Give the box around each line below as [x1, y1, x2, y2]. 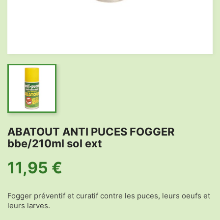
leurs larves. [7, 201, 50, 210]
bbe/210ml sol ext [7, 137, 102, 150]
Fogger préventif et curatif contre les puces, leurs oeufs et [7, 191, 210, 200]
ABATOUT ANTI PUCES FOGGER [7, 125, 174, 138]
